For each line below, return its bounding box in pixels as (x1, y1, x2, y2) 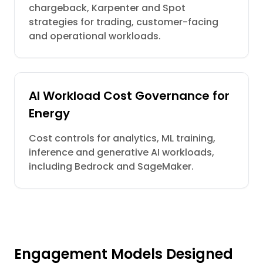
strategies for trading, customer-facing (29, 15, 218, 29)
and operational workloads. (29, 29, 161, 43)
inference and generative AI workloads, (29, 146, 214, 159)
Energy (29, 105, 70, 122)
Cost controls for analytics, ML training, (29, 131, 215, 145)
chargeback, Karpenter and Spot (29, 1, 186, 15)
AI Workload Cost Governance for (29, 87, 230, 104)
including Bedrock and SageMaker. (29, 160, 194, 173)
